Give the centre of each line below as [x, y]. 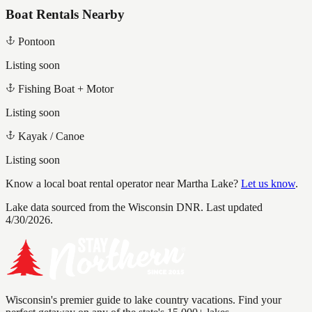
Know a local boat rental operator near [91, 183]
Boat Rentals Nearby [65, 15]
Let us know [268, 183]
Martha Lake [205, 183]
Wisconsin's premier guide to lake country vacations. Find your [143, 299]
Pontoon [37, 41]
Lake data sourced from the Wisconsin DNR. [104, 207]
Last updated [233, 207]
